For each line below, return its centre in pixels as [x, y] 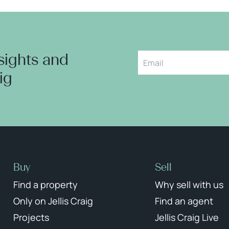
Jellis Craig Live [187, 217]
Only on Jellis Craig [53, 201]
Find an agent [184, 201]
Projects [31, 217]
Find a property [45, 185]
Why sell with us [189, 185]
